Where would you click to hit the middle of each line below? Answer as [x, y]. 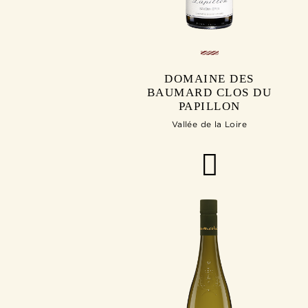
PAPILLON [209, 107]
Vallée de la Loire [209, 124]
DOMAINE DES [209, 79]
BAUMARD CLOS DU [209, 93]
